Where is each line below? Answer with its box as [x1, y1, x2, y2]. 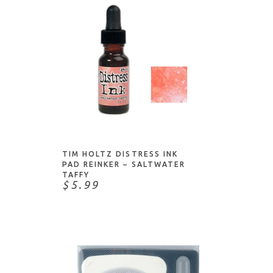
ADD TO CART [111, 109, 166, 116]
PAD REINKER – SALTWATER [62, 160, 185, 168]
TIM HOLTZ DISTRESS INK [62, 150, 178, 158]
